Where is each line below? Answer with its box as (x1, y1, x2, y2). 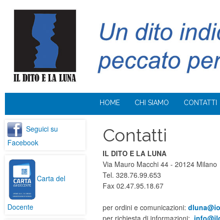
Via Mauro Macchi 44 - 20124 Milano (103, 159, 217, 169)
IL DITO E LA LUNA (103, 148, 166, 158)
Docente (7, 202, 33, 212)
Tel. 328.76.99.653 (103, 169, 163, 180)
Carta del (37, 173, 65, 184)
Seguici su (26, 123, 58, 134)
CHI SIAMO (135, 98, 169, 107)
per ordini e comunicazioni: (103, 202, 188, 212)
